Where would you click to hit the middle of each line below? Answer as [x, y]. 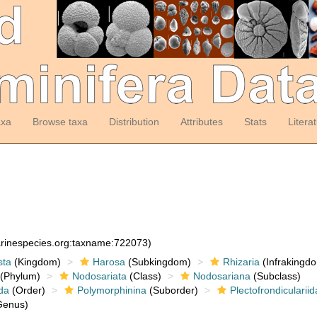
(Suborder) [172, 290]
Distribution [134, 122]
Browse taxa [60, 122]
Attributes [201, 122]
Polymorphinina [111, 290]
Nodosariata [99, 276]
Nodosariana [221, 276]
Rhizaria [241, 262]
